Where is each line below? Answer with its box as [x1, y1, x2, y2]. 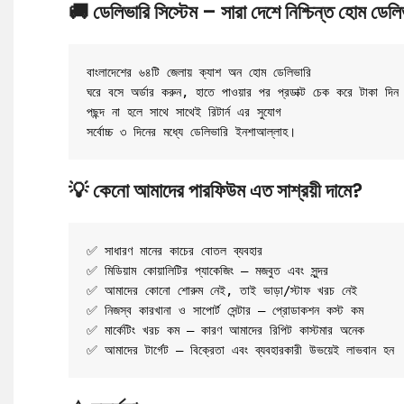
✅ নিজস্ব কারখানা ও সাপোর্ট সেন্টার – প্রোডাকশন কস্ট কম [87, 303, 363, 317]
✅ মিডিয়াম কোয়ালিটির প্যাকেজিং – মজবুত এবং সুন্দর [87, 263, 328, 278]
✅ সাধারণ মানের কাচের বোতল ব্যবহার [87, 243, 262, 258]
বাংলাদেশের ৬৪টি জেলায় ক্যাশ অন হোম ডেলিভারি [87, 65, 311, 79]
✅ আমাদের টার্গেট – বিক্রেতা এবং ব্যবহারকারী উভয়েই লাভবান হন [87, 343, 394, 357]
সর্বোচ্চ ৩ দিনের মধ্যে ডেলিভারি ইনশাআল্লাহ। [87, 124, 296, 139]
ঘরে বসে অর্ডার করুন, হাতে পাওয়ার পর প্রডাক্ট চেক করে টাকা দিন [87, 85, 399, 99]
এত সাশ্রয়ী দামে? [250, 177, 363, 205]
